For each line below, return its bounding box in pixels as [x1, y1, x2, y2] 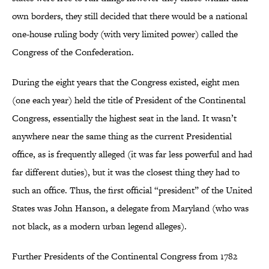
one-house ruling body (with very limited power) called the [12, 28, 238, 41]
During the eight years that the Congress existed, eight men [12, 76, 240, 89]
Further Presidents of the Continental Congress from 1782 [12, 250, 237, 263]
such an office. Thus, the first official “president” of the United [12, 184, 252, 197]
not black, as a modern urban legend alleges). [12, 220, 187, 233]
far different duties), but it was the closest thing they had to [12, 166, 240, 179]
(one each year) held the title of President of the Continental [12, 94, 246, 107]
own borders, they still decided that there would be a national [12, 10, 247, 23]
